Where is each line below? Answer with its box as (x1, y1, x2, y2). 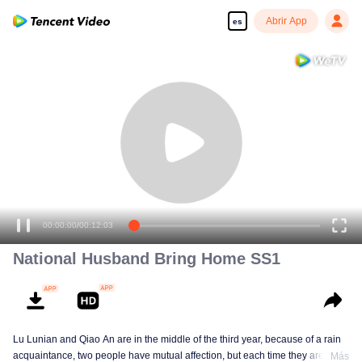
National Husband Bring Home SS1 (13, 250, 280, 267)
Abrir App (265, 15, 307, 27)
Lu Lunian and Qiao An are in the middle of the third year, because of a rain (13, 334, 341, 345)
